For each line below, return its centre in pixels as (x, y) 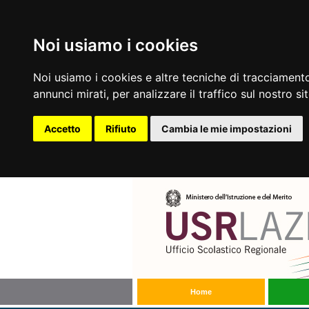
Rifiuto (121, 129)
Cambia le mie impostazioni (227, 129)
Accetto (62, 129)
